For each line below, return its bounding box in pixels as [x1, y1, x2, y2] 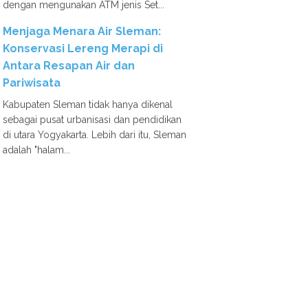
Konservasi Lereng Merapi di [3, 42, 163, 55]
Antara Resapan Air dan [3, 59, 135, 72]
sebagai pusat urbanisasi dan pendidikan [3, 114, 181, 125]
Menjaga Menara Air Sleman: [3, 25, 161, 38]
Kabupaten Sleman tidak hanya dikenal [3, 99, 173, 110]
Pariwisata [3, 76, 60, 89]
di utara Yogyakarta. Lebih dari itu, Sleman [3, 129, 186, 140]
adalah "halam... [3, 144, 70, 155]
